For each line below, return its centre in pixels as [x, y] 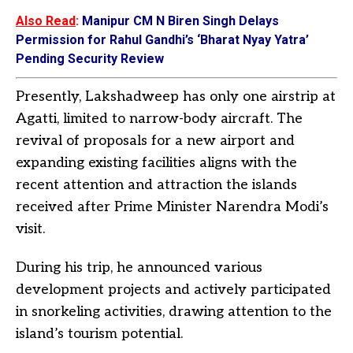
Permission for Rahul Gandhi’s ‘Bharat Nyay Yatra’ [162, 39]
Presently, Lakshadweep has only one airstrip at [176, 96]
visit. [30, 229]
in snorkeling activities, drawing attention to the [174, 311]
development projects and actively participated [173, 289]
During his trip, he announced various [139, 267]
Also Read [46, 20]
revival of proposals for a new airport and [155, 140]
